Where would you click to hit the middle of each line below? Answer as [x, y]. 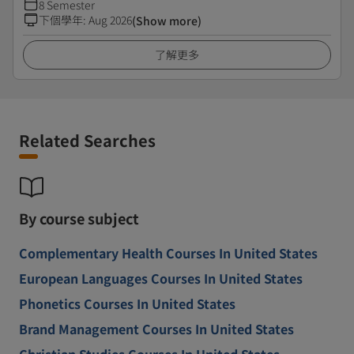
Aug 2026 [110, 20]
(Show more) [167, 21]
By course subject [79, 218]
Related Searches [87, 140]
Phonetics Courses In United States [127, 303]
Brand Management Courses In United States [156, 329]
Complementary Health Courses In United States [168, 253]
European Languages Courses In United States [161, 278]
